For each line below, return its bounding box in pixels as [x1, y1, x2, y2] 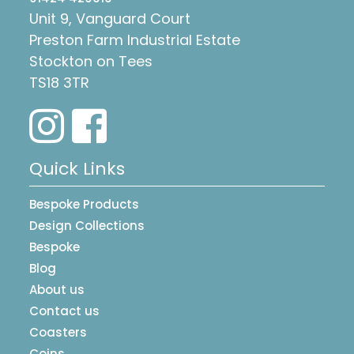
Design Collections [29, 217, 145, 235]
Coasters [29, 324, 87, 341]
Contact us [29, 303, 100, 320]
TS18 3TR [29, 73, 89, 93]
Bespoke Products [29, 196, 139, 213]
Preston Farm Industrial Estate [29, 30, 240, 51]
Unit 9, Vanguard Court [29, 9, 190, 29]
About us [29, 281, 85, 299]
